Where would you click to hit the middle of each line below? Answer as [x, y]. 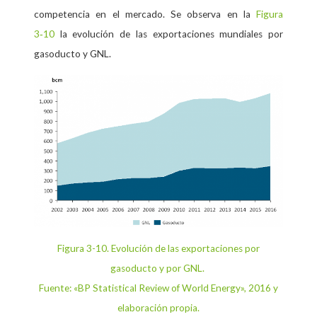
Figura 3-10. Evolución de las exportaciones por [158, 249]
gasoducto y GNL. [73, 53]
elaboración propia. [158, 308]
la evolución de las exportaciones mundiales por [169, 34]
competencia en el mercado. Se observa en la [142, 14]
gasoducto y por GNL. [158, 269]
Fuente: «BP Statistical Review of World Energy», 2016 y [158, 288]
